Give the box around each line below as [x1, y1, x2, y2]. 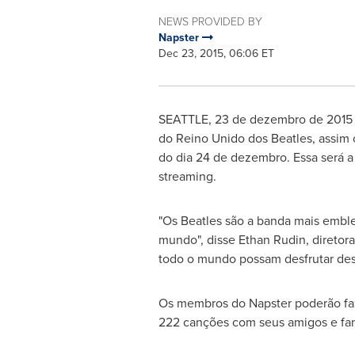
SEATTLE [158, 110, 208, 128]
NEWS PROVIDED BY [158, 13, 262, 30]
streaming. [158, 167, 219, 185]
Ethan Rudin [238, 231, 306, 249]
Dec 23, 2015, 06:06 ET [158, 45, 274, 62]
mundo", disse [158, 231, 239, 249]
